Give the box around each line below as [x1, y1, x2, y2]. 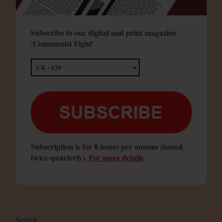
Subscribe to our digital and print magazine [30, 27, 176, 39]
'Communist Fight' [30, 38, 94, 50]
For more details [88, 151, 143, 163]
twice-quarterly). [30, 151, 89, 163]
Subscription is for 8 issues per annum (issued [30, 140, 183, 152]
